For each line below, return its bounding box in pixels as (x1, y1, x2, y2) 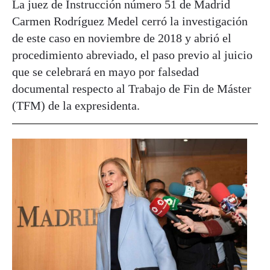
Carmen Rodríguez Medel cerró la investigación (12, 14, 248, 28)
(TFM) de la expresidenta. (12, 99, 140, 113)
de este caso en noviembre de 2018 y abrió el (12, 31, 231, 45)
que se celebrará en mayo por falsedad (12, 65, 199, 79)
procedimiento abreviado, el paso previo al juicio (12, 48, 253, 62)
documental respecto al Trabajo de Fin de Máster (12, 82, 251, 96)
